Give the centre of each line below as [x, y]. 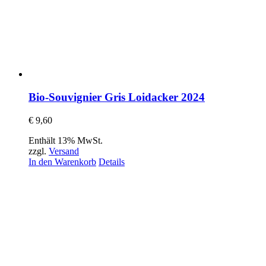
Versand [64, 151]
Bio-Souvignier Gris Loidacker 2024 [117, 97]
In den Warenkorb [62, 161]
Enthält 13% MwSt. [66, 140]
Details [112, 161]
